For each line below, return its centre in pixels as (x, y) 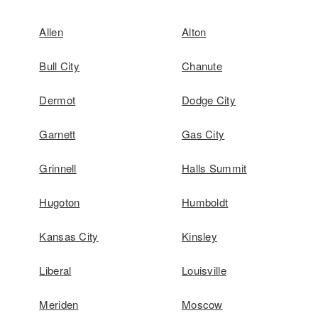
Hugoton (60, 202)
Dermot (57, 100)
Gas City (203, 134)
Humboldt (205, 202)
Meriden (59, 304)
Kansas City (69, 236)
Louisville (204, 270)
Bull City (60, 66)
